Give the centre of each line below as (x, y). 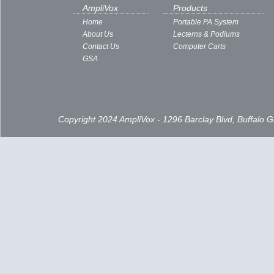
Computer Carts (199, 90)
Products (190, 51)
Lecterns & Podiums (206, 77)
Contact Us (101, 90)
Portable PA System (206, 65)
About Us (98, 77)
